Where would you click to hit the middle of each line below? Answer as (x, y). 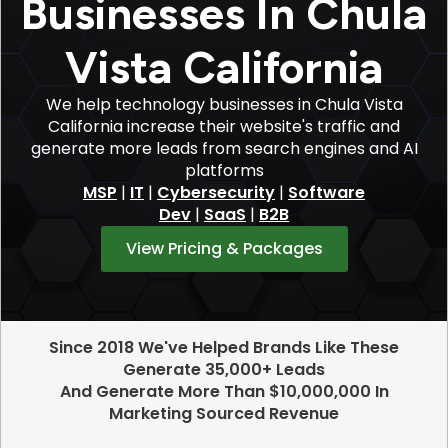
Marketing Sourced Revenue (224, 413)
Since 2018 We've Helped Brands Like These (224, 347)
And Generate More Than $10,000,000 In (224, 391)
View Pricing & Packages (224, 248)
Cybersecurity (216, 192)
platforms (224, 170)
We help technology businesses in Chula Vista (224, 104)
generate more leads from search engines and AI (224, 148)
